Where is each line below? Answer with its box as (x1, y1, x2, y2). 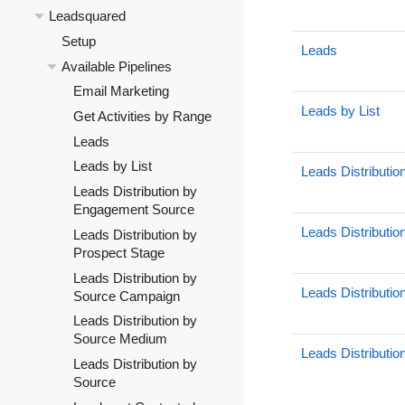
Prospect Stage (73, 244, 165, 260)
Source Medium (73, 331, 167, 347)
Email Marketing (73, 83, 169, 99)
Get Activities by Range (73, 108, 212, 124)
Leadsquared (49, 8, 126, 24)
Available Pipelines (61, 58, 172, 74)
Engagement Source (73, 202, 194, 218)
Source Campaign (73, 287, 180, 304)
